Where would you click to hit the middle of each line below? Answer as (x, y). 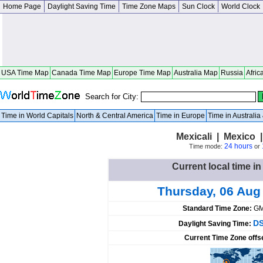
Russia (232, 73)
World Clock (241, 6)
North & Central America (115, 116)
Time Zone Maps (149, 6)
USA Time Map (25, 73)
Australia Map (196, 73)
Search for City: (113, 97)
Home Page (22, 6)
